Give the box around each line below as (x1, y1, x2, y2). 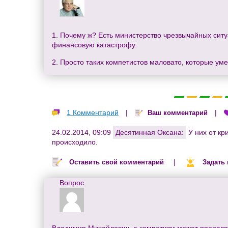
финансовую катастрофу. (52, 41, 137, 49)
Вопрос (60, 178, 84, 187)
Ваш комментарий (148, 109, 208, 117)
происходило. (52, 137, 98, 146)
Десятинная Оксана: (116, 128, 184, 136)
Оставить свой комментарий (69, 158, 164, 166)
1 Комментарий (67, 108, 119, 117)
